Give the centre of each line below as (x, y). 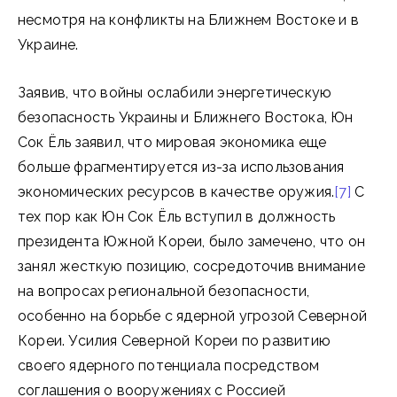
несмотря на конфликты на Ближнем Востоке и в (188, 20)
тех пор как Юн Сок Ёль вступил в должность (177, 217)
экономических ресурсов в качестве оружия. (176, 192)
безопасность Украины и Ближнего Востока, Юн (186, 117)
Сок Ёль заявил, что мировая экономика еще (172, 142)
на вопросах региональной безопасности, (164, 291)
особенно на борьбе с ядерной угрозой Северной (192, 316)
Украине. (48, 45)
